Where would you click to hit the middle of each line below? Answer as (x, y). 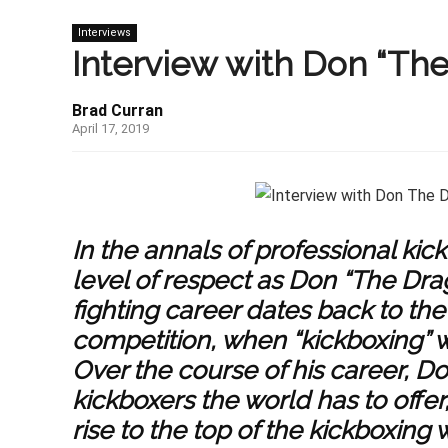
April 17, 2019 (110, 129)
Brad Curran (117, 111)
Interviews (104, 33)
